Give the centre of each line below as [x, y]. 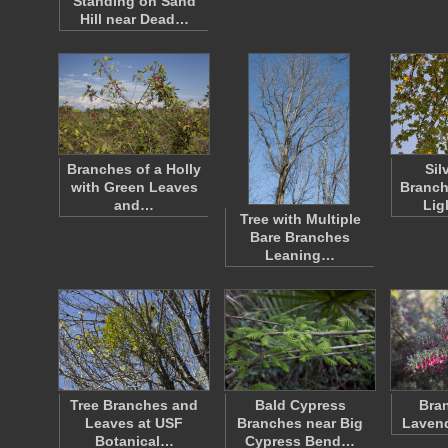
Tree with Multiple [300, 219]
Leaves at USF [134, 423]
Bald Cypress [300, 405]
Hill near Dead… [134, 19]
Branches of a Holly [134, 169]
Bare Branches [300, 237]
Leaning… [300, 255]
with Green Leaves [134, 187]
